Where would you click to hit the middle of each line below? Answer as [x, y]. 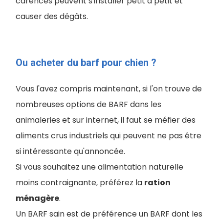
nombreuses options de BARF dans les [88, 104]
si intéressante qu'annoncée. [70, 151]
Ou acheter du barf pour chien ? [86, 63]
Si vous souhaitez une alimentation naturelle [99, 167]
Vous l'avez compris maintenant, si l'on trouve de [109, 89]
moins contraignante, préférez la [80, 183]
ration [157, 183]
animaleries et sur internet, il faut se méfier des [106, 120]
